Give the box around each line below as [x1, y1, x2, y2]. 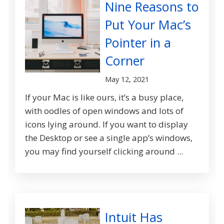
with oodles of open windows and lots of [25, 105, 183, 117]
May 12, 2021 [105, 74, 149, 84]
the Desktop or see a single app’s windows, [25, 132, 192, 144]
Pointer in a [105, 34, 171, 51]
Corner [105, 52, 144, 69]
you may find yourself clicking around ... [25, 145, 183, 157]
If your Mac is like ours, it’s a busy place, [25, 91, 183, 103]
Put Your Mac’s [105, 16, 191, 33]
